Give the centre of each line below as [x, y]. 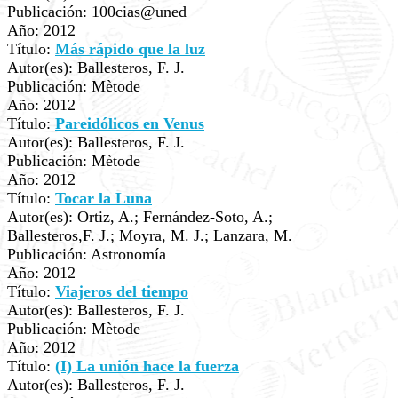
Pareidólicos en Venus [130, 123]
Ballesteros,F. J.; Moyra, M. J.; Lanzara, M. [150, 235]
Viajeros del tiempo [122, 291]
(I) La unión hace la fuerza [147, 366]
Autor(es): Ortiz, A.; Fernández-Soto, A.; [140, 217]
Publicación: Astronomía [87, 254]
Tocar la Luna [103, 198]
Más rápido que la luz [130, 49]
